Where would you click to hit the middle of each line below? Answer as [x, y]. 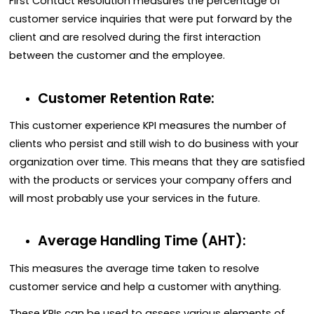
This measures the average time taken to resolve [134, 268]
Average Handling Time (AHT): [142, 241]
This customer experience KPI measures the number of [148, 125]
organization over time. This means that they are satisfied [157, 162]
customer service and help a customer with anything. [145, 286]
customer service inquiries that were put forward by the [151, 19]
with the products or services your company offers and [150, 180]
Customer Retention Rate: [126, 98]
